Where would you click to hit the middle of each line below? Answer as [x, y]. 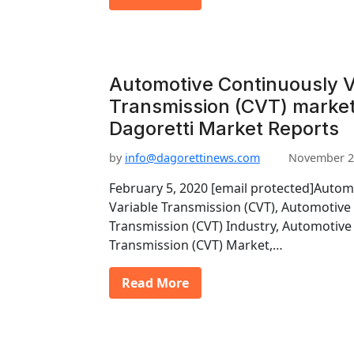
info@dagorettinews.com [192, 158]
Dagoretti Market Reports [224, 128]
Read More [155, 283]
